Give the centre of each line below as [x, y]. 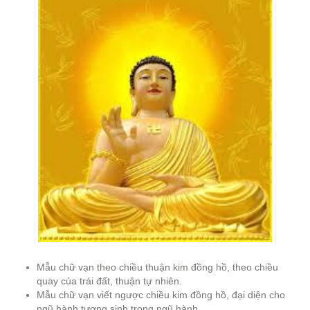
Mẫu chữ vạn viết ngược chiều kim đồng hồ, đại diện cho [161, 294]
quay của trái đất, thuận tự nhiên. [109, 281]
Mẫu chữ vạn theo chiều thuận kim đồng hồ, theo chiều [157, 267]
